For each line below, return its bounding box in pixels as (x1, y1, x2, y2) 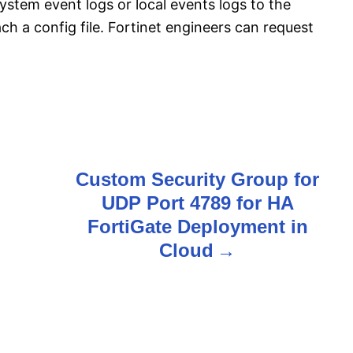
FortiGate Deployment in (87, 216, 308, 238)
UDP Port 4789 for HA (101, 192, 294, 214)
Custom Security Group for (76, 169, 319, 191)
